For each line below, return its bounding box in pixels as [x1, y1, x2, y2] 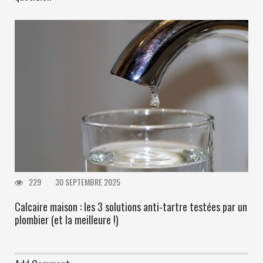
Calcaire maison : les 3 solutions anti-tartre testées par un [15, 198, 247, 214]
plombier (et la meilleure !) [15, 211, 119, 227]
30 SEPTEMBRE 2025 [55, 175, 120, 188]
